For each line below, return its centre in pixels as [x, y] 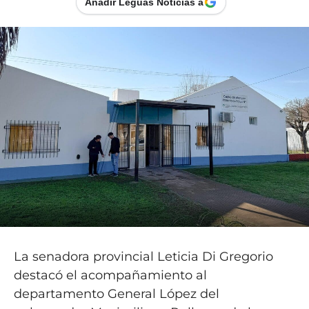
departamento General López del [116, 294]
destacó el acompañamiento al [110, 276]
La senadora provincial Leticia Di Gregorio [143, 257]
